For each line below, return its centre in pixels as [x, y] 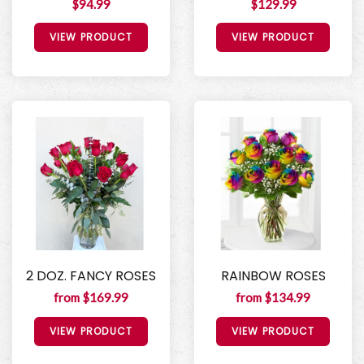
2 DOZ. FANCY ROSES [91, 276]
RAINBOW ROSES [273, 276]
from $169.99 [91, 298]
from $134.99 [273, 298]
